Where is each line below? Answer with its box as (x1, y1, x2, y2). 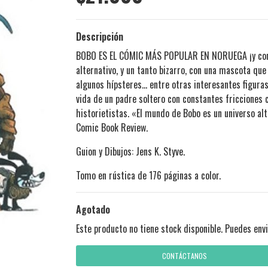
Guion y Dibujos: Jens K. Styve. (76, 144, 185, 159)
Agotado (76, 202, 110, 217)
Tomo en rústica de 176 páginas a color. (76, 168, 223, 183)
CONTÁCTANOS (162, 251, 207, 261)
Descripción (76, 29, 123, 44)
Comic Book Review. (76, 120, 148, 135)
